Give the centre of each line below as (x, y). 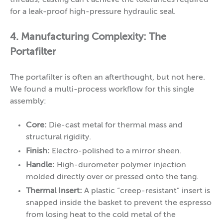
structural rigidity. (58, 137)
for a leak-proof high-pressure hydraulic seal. (93, 12)
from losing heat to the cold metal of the (101, 215)
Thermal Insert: (54, 191)
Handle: (40, 165)
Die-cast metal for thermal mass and (115, 125)
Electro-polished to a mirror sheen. (116, 151)
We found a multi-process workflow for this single (102, 90)
